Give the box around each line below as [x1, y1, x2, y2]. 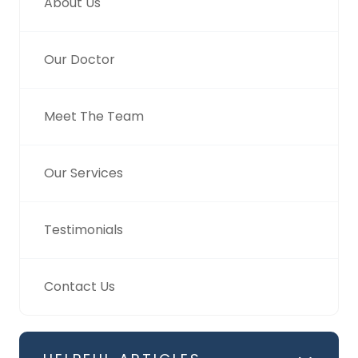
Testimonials [44, 221, 123, 240]
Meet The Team [44, 107, 144, 126]
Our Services [44, 164, 123, 183]
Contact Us [44, 277, 115, 296]
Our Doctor [44, 50, 115, 70]
